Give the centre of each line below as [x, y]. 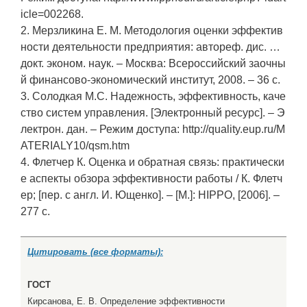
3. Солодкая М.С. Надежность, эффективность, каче [153, 97]
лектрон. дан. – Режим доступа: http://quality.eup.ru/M [153, 130]
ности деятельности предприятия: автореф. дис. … [150, 47]
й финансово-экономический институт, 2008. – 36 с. [150, 80]
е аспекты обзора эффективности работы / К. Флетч [151, 179]
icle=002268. [52, 14]
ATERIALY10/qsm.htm [75, 146]
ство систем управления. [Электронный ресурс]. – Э [153, 113]
